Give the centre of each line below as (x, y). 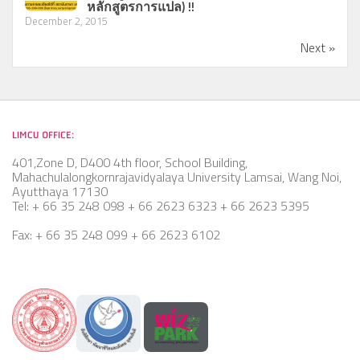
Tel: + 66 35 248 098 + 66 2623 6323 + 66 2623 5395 (161, 205)
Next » (318, 47)
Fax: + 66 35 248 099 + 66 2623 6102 (116, 234)
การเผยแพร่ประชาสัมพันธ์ (134, 125)
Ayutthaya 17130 (60, 191)
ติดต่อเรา (37, 153)
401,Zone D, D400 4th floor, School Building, (130, 162)
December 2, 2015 (66, 20)
